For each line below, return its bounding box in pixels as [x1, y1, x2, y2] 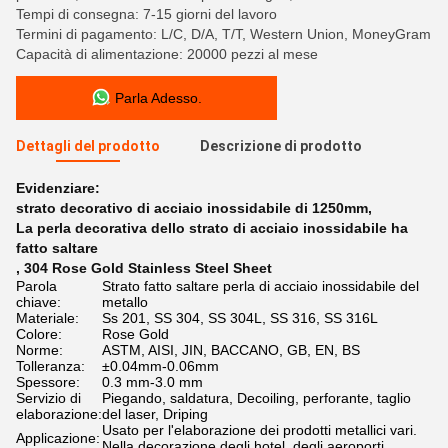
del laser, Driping [102, 406, 208, 422]
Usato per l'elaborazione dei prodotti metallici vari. [102, 422, 417, 438]
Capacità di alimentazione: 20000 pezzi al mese [16, 46, 318, 62]
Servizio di [16, 390, 81, 406]
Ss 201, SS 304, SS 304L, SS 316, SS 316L [102, 310, 378, 326]
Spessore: [16, 374, 80, 390]
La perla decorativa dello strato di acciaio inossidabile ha [16, 220, 408, 236]
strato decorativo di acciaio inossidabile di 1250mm [16, 200, 368, 216]
